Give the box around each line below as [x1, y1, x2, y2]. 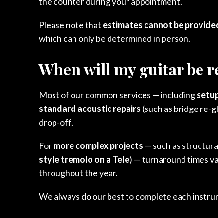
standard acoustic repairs [39, 103, 141, 114]
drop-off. [39, 116, 73, 127]
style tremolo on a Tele [39, 153, 129, 164]
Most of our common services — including [39, 89, 197, 100]
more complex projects [54, 140, 143, 151]
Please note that [39, 19, 103, 30]
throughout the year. [39, 167, 118, 178]
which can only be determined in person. [39, 33, 190, 44]
